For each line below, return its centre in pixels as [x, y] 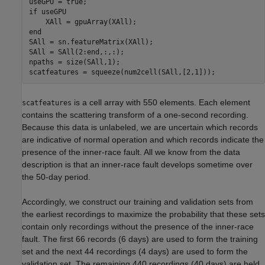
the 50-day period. [56, 177]
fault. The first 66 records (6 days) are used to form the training [140, 239]
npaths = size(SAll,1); [74, 62]
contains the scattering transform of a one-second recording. [135, 115]
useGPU [51, 12]
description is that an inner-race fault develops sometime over [137, 165]
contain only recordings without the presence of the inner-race [138, 227]
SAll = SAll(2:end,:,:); [76, 52]
